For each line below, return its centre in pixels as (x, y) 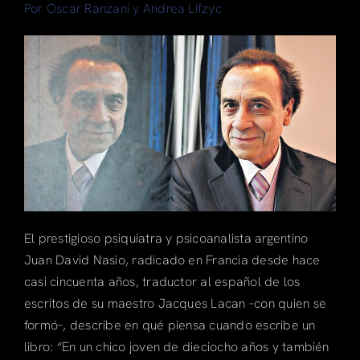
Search (40, 75)
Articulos (47, 29)
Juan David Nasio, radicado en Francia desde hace (172, 260)
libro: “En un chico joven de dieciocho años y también (176, 346)
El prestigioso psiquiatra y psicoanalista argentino (166, 238)
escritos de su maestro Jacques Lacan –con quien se (175, 303)
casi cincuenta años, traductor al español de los (162, 281)
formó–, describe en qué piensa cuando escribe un (170, 325)
